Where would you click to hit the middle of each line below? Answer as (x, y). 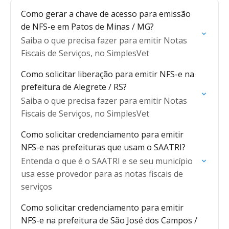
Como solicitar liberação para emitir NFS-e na (108, 74)
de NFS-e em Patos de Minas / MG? (87, 27)
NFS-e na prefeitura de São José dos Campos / (109, 220)
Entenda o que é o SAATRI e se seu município (107, 161)
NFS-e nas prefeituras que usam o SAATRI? (103, 147)
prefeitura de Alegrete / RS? (74, 87)
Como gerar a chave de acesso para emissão (106, 14)
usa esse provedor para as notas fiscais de (102, 174)
